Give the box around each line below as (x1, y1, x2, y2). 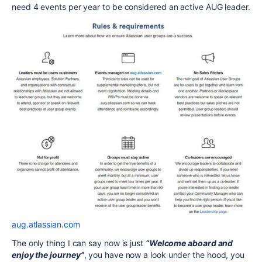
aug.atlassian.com (12, 219, 80, 229)
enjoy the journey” (12, 250, 84, 260)
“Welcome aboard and (145, 238, 233, 248)
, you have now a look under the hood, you (84, 250, 245, 260)
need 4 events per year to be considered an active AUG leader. (12, 1, 250, 12)
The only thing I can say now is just (12, 238, 146, 248)
